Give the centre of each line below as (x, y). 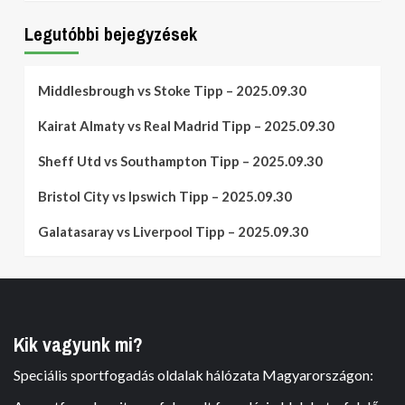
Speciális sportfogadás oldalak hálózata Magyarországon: (193, 375)
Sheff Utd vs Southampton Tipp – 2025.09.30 (180, 161)
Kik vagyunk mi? (78, 344)
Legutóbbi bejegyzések (111, 34)
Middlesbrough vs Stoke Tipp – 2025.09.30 (172, 90)
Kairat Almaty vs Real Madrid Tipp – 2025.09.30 (186, 126)
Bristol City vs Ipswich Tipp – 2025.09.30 (165, 196)
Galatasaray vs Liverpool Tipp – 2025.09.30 (173, 231)
